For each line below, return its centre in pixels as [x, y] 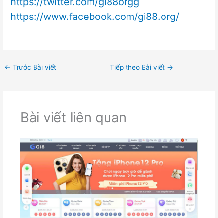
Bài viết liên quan [73, 117]
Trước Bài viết [34, 67]
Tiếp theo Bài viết [138, 67]
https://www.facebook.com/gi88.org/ [95, 17]
